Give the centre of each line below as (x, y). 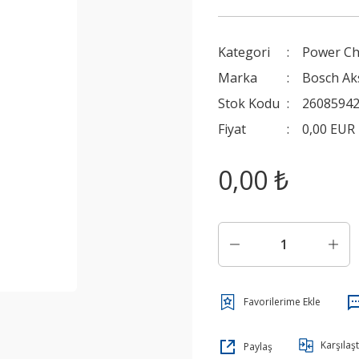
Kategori (244, 52)
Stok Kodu (249, 103)
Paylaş (258, 347)
